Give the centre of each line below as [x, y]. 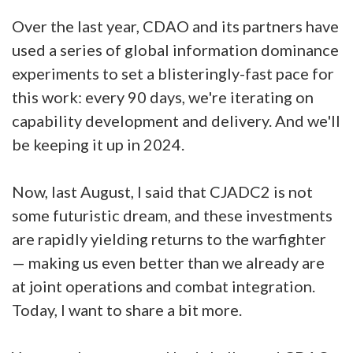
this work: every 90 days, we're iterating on [163, 97]
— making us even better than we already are [168, 262]
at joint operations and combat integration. [163, 286]
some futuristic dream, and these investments [172, 215]
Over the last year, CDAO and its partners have [175, 26]
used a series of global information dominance [175, 50]
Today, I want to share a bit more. [127, 310]
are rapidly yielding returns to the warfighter [169, 239]
